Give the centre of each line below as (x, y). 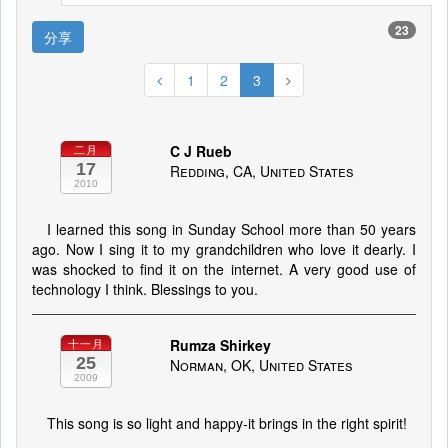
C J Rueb (200, 151)
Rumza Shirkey (220, 345)
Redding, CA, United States (261, 171)
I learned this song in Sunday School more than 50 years (231, 229)
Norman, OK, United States (261, 365)
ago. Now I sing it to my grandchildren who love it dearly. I (224, 249)
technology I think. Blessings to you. (145, 289)
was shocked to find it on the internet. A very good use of (224, 269)
